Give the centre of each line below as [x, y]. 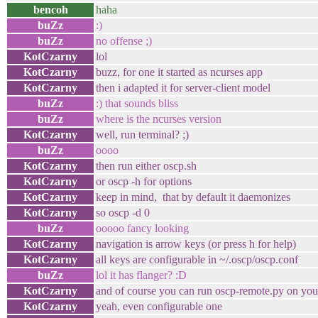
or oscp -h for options [144, 181]
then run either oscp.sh [146, 166]
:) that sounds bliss [137, 103]
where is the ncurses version [159, 119]
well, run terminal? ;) [142, 135]
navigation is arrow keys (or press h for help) [196, 244]
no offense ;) [124, 41]
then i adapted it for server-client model [183, 88]
